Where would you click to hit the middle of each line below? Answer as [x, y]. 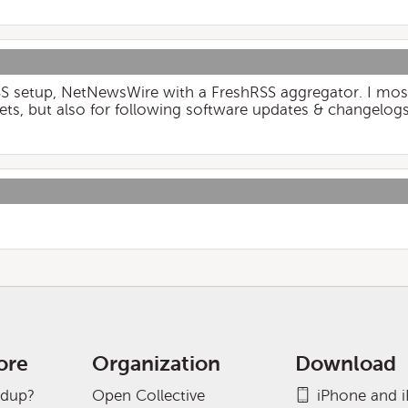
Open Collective [149, 396]
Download [345, 364]
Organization [157, 364]
